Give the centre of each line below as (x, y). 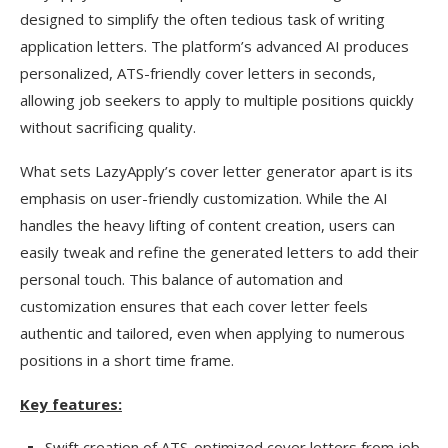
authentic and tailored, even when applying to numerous (212, 333)
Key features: (71, 404)
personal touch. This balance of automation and (181, 279)
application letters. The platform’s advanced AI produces (214, 46)
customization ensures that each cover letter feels (194, 306)
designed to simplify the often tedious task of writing (202, 19)
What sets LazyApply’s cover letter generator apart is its (216, 171)
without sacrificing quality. (108, 127)
